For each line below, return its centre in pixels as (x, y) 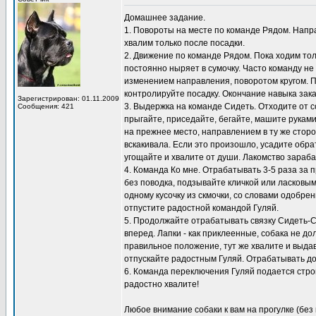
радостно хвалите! (162, 284)
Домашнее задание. (165, 18)
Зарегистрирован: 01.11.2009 (68, 98)
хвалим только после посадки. (184, 43)
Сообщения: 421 (46, 106)
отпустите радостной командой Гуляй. (201, 208)
